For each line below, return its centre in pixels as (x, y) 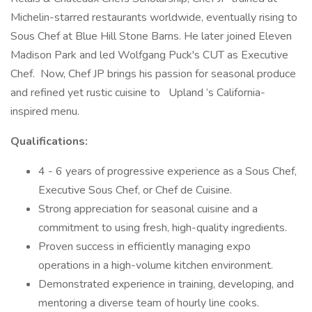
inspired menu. (45, 111)
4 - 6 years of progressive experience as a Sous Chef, (167, 171)
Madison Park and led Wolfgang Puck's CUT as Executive (149, 55)
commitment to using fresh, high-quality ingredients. (163, 228)
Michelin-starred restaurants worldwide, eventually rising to (154, 17)
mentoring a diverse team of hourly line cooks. (149, 303)
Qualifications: (49, 141)
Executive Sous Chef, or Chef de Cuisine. (135, 190)
